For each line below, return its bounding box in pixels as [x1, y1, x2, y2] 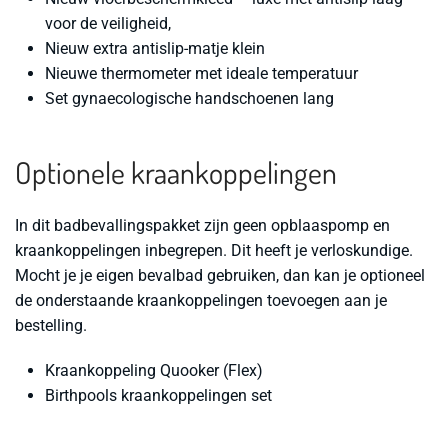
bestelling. [15, 316, 87, 336]
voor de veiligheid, [45, 14, 171, 34]
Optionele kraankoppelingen [15, 153, 337, 192]
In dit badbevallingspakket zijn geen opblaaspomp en [15, 216, 390, 236]
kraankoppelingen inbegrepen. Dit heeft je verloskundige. [15, 241, 413, 261]
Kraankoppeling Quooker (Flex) [45, 361, 263, 381]
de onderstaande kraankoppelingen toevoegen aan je [15, 291, 387, 311]
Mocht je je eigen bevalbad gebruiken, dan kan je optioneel [15, 266, 425, 286]
